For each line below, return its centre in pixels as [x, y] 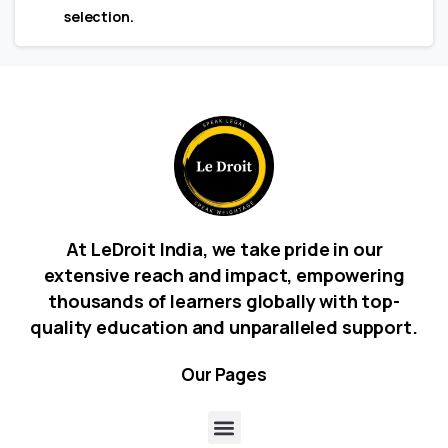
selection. [99, 17]
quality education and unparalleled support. [224, 327]
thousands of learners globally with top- [224, 301]
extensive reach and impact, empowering [224, 275]
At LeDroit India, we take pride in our [224, 249]
